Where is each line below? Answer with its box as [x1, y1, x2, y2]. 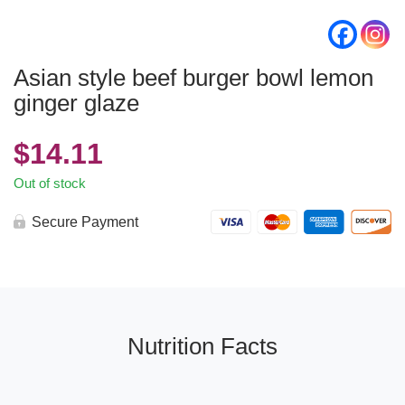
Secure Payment [32, 214, 138, 230]
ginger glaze [14, 89, 139, 117]
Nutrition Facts [127, 333, 278, 360]
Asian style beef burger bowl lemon [14, 64, 373, 91]
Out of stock [14, 176, 86, 191]
